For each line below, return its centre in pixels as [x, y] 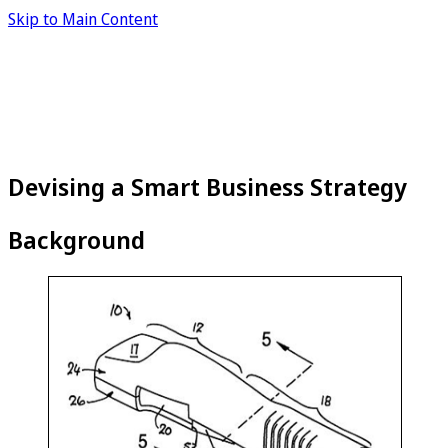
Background [76, 239]
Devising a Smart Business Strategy [207, 186]
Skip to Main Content [83, 19]
